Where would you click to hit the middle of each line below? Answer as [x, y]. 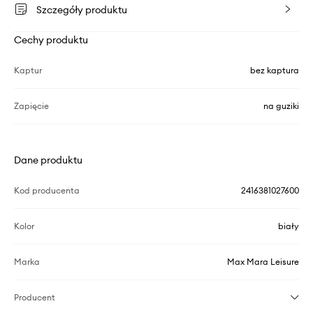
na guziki [281, 105]
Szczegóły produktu [82, 9]
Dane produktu [48, 160]
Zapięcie [31, 105]
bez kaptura [275, 70]
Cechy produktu [51, 39]
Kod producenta [47, 190]
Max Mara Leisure [263, 261]
